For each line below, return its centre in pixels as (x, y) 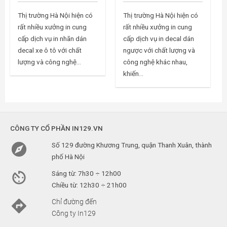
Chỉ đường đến (74, 201)
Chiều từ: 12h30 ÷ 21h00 (89, 185)
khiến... (133, 73)
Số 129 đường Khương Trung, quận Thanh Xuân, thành (131, 145)
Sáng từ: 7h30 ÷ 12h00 (86, 173)
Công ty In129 (73, 213)
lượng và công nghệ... (49, 62)
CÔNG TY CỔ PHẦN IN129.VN (56, 128)
